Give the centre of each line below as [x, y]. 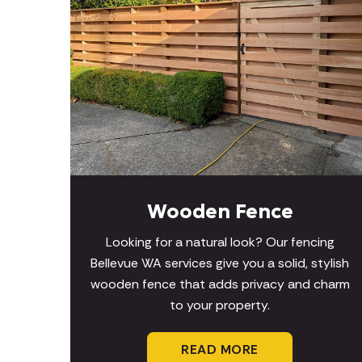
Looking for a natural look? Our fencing [220, 242]
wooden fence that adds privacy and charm [220, 284]
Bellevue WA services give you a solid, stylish [220, 263]
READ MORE [220, 350]
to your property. [220, 305]
